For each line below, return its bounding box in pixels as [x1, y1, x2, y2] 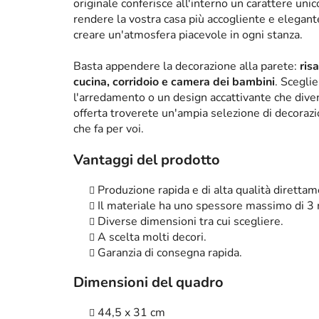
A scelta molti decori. [98, 229, 206, 246]
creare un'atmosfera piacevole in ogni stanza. [73, 27, 303, 43]
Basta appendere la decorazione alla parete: [73, 58, 300, 75]
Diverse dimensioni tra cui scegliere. [98, 214, 283, 230]
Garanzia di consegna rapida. [98, 245, 242, 261]
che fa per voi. [73, 121, 144, 137]
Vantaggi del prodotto [73, 150, 220, 170]
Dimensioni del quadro [73, 273, 224, 293]
